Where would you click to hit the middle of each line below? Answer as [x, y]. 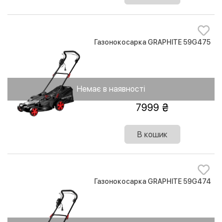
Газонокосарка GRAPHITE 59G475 [153, 42]
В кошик [153, 135]
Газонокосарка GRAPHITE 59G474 [152, 182]
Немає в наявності [111, 89]
